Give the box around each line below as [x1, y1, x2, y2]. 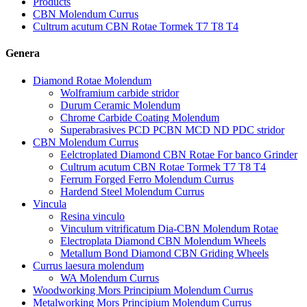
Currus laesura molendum [33, 259, 144, 271]
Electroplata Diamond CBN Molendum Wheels [60, 234, 266, 247]
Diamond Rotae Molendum [33, 74, 151, 86]
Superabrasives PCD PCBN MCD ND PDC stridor [60, 123, 284, 136]
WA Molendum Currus [60, 271, 159, 284]
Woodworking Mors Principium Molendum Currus [33, 284, 253, 296]
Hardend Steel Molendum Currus [60, 185, 204, 197]
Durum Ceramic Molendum [60, 99, 180, 111]
